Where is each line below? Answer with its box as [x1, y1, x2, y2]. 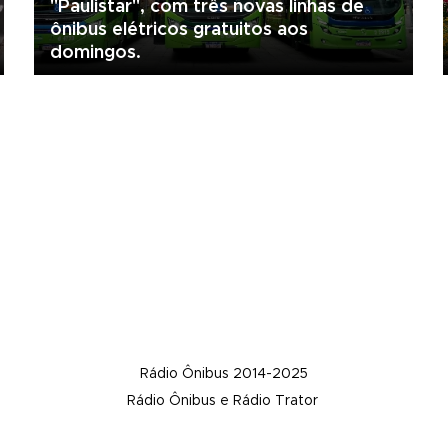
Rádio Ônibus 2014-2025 [140, 364, 308, 383]
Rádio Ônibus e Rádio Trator [126, 391, 322, 410]
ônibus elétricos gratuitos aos [49, 17, 308, 41]
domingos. [49, 40, 141, 64]
